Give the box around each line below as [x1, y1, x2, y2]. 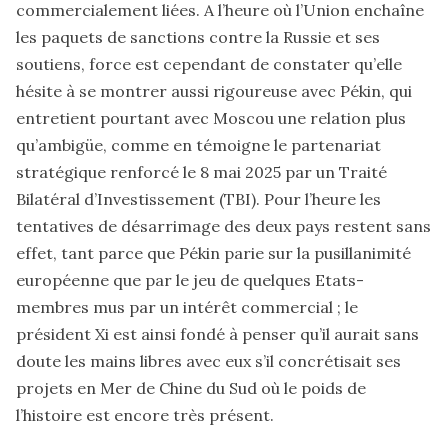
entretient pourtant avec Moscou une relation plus [16, 107, 406, 128]
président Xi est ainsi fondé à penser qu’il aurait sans [16, 323, 419, 344]
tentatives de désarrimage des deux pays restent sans [16, 215, 431, 236]
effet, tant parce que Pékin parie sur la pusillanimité [16, 242, 411, 263]
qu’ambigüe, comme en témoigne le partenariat [16, 134, 381, 155]
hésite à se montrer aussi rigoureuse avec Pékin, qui [16, 80, 412, 101]
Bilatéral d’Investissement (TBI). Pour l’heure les [16, 188, 381, 209]
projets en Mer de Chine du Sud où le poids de [16, 377, 366, 398]
